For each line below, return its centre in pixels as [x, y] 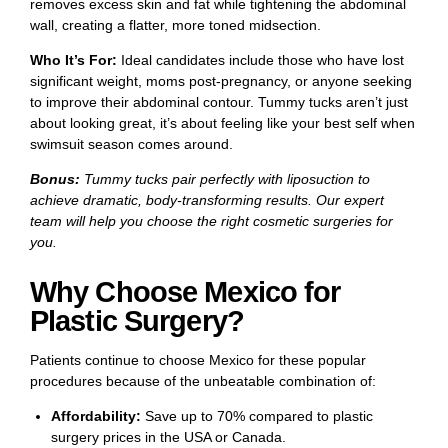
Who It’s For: [73, 60]
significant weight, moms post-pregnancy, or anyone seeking [221, 81]
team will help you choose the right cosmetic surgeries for [211, 221]
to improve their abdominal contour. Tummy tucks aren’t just [219, 102]
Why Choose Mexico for [185, 292]
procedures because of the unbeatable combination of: [203, 380]
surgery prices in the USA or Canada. [168, 436]
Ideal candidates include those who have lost [260, 60]
